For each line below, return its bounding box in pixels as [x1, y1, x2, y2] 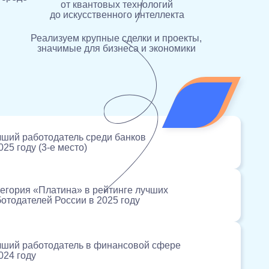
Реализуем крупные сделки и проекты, [31, 33, 202, 44]
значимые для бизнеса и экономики [37, 43, 196, 54]
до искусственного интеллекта [49, 9, 184, 20]
